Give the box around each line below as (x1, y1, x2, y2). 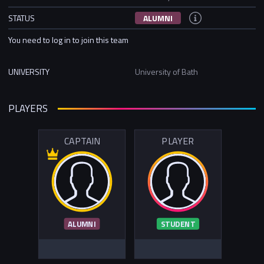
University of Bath (135, 65, 198, 78)
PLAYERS (8, 101, 48, 117)
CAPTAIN (64, 134, 100, 148)
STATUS (8, 11, 35, 24)
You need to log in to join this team (8, 33, 128, 46)
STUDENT (160, 218, 196, 230)
